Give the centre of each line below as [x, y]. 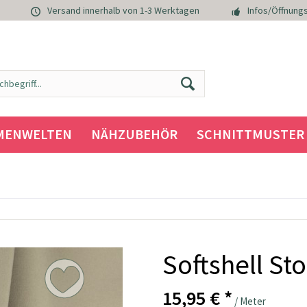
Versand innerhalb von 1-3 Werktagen [123, 11]
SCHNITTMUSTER [250, 134]
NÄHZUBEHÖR [134, 134]
